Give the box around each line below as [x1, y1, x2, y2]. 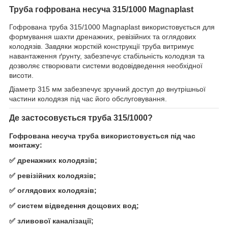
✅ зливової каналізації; [9, 216, 94, 225]
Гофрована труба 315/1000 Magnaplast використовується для [9, 23, 215, 32]
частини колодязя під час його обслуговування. [9, 95, 167, 103]
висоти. [9, 71, 34, 80]
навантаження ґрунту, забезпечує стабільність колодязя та [9, 52, 205, 61]
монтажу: [9, 141, 42, 150]
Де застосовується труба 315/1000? [9, 113, 153, 123]
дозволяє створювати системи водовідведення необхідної [9, 62, 203, 70]
